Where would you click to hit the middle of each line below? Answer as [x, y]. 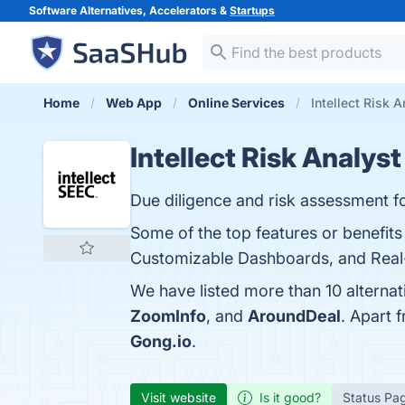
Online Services [236, 103]
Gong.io [161, 341]
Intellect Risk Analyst [266, 157]
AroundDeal [294, 316]
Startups [252, 10]
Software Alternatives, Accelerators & [129, 10]
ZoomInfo [168, 316]
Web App [134, 103]
